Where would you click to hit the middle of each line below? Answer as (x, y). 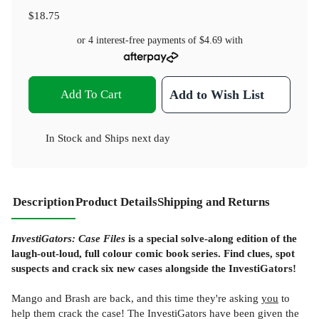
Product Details (116, 202)
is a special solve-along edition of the (211, 238)
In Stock (64, 137)
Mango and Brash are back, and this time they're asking (136, 298)
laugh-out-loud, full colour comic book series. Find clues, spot (153, 253)
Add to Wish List (217, 94)
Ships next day (137, 137)
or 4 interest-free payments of (138, 41)
